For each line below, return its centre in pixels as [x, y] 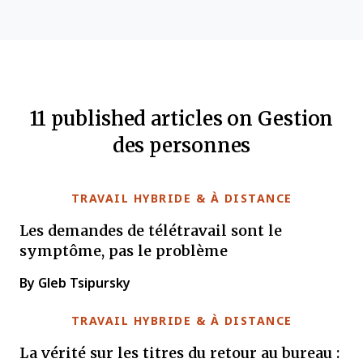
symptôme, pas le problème [124, 250]
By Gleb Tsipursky [75, 283]
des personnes [181, 145]
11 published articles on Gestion [181, 118]
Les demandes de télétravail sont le [151, 230]
